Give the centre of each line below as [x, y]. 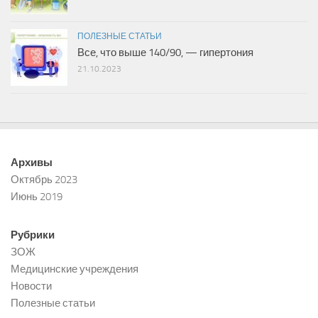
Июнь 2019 [37, 196]
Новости [31, 286]
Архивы [32, 162]
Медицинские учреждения [75, 269]
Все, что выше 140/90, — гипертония [165, 52]
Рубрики [33, 235]
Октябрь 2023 [44, 179]
